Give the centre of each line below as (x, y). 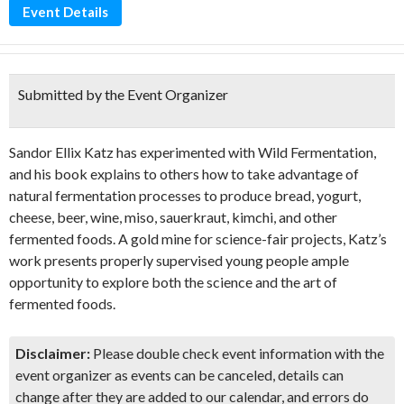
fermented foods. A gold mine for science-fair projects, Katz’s (198, 239)
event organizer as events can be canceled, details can (179, 375)
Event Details (65, 12)
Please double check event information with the (237, 353)
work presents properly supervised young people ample (179, 260)
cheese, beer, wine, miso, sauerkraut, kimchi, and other (173, 217)
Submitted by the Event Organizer (123, 94)
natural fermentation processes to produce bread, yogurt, (185, 195)
